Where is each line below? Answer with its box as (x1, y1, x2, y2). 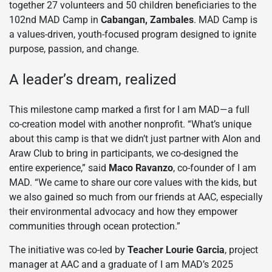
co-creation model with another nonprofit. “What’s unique (9, 118, 251, 130)
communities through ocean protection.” (9, 220, 180, 232)
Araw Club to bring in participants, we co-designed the (9, 147, 238, 159)
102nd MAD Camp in (9, 13, 101, 25)
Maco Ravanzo (109, 161, 173, 174)
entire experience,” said (9, 161, 109, 174)
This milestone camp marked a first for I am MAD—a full (9, 103, 250, 115)
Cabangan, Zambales (101, 13, 194, 25)
